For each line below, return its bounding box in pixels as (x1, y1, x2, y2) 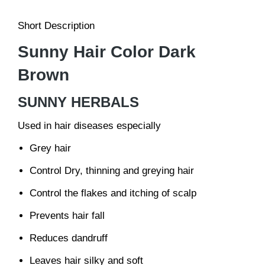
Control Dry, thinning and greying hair (30, 164, 194, 176)
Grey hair (30, 142, 71, 154)
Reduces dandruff (30, 232, 108, 244)
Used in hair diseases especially (18, 119, 161, 131)
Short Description (18, 20, 95, 31)
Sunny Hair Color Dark (18, 42, 196, 61)
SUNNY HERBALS (18, 93, 139, 110)
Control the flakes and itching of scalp (30, 187, 196, 199)
